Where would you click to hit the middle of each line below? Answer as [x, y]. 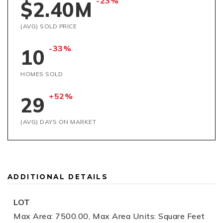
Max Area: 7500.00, [52, 216]
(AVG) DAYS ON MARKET [58, 122]
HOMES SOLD [42, 74]
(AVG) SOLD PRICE [49, 26]
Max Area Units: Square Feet [149, 216]
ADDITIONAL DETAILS [58, 177]
